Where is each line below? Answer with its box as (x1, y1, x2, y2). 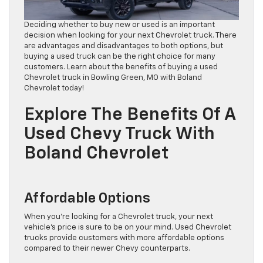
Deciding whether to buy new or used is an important (24, 21, 215, 29)
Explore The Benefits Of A (24, 106, 235, 124)
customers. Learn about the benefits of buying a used (24, 63, 218, 72)
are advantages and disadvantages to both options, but (24, 42, 223, 50)
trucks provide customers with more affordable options (24, 234, 224, 242)
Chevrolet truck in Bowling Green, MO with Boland (24, 74, 202, 82)
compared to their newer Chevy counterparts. (24, 245, 190, 253)
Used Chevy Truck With (24, 126, 215, 144)
